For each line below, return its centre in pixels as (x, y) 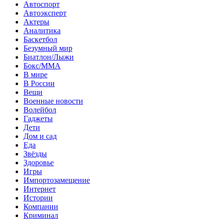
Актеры (36, 22)
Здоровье (39, 162)
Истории (38, 197)
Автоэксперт (45, 13)
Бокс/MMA (42, 66)
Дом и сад (40, 136)
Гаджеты (38, 118)
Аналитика (42, 30)
